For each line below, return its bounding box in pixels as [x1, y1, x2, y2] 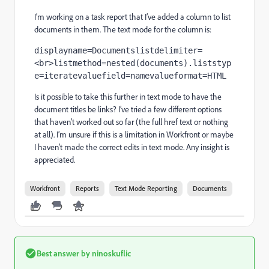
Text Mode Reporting [115, 184, 177, 193]
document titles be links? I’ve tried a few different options [34, 104, 222, 115]
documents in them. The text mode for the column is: [34, 24, 211, 35]
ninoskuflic [90, 248, 131, 258]
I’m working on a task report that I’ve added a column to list [34, 11, 231, 22]
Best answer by [37, 248, 90, 258]
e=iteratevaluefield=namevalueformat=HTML [34, 71, 226, 80]
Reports [76, 184, 99, 193]
